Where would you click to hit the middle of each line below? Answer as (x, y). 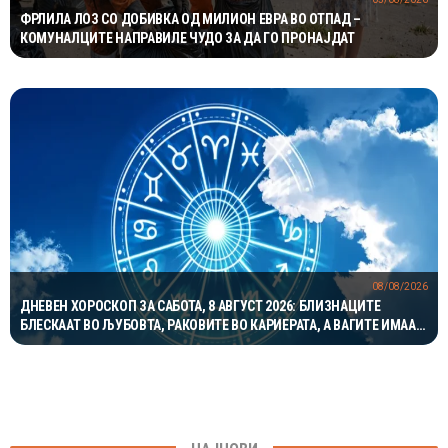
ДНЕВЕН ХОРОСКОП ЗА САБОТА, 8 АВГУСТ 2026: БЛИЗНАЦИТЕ (200, 305)
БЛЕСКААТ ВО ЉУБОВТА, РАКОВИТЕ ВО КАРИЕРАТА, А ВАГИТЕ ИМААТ (221, 324)
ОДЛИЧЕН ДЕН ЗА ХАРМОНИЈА (112, 343)
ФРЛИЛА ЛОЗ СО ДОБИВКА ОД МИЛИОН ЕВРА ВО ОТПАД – (190, 19)
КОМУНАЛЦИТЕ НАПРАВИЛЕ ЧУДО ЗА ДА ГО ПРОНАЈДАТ (187, 38)
